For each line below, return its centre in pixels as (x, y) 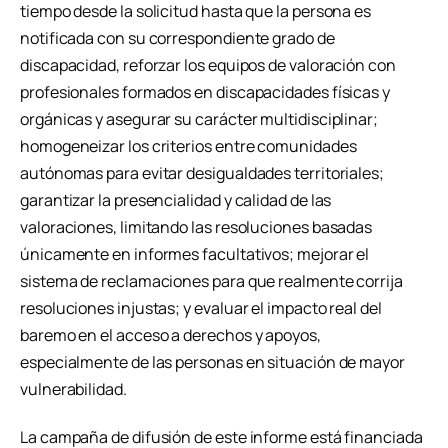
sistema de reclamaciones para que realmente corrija (211, 280)
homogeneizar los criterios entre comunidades (188, 145)
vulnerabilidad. (73, 388)
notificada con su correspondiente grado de (177, 37)
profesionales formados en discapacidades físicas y (205, 91)
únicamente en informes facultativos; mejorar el (195, 253)
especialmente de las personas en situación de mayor (212, 361)
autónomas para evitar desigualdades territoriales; (202, 172)
